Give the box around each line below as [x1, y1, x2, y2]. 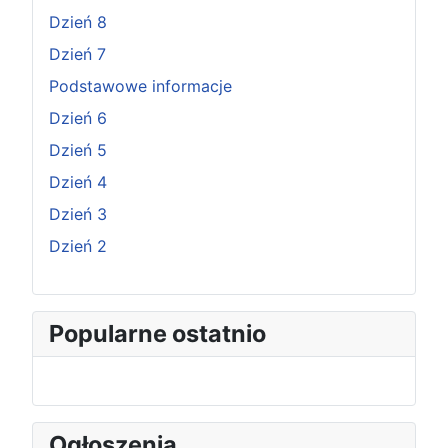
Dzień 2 [49, 236, 107, 256]
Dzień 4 [49, 172, 107, 192]
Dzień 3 [49, 204, 107, 224]
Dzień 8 [49, 12, 107, 32]
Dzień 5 [49, 140, 107, 160]
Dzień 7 [49, 44, 106, 64]
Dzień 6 [49, 108, 107, 128]
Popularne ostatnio [49, 319, 266, 348]
